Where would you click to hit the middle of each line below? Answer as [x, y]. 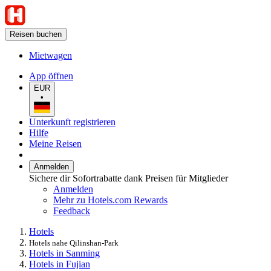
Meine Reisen [55, 143]
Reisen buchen [36, 34]
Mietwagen [51, 55]
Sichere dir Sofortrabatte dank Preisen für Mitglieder [129, 178]
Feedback [72, 211]
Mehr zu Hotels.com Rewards [110, 200]
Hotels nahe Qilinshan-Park [74, 243]
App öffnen [51, 76]
